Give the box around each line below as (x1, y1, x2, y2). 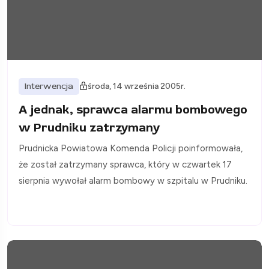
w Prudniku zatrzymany (19, 119, 160, 135)
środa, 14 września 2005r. (88, 80, 186, 91)
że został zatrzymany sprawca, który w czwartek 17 (19, 159, 232, 170)
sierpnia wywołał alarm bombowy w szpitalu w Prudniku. (19, 175, 247, 186)
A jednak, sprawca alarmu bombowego (19, 101, 247, 117)
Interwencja (25, 80, 73, 91)
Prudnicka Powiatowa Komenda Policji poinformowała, (19, 142, 243, 154)
